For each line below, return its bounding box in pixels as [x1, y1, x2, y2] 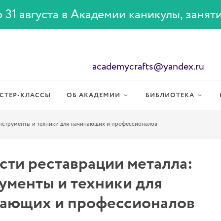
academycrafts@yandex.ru [92, 59, 204, 74]
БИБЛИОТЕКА [146, 91, 194, 101]
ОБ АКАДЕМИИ [67, 91, 120, 101]
